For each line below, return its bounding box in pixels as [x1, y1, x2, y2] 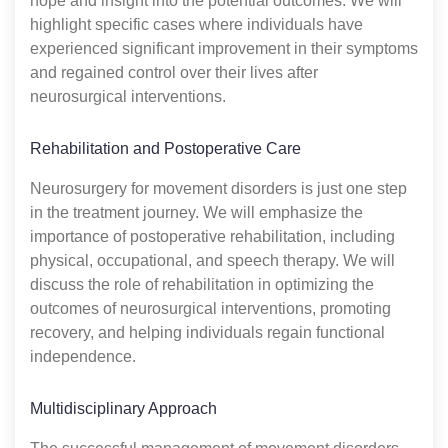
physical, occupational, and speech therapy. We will [30, 251, 395, 269]
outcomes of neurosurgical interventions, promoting [30, 299, 391, 317]
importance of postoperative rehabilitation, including [30, 227, 395, 245]
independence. [30, 347, 136, 365]
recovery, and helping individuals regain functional [30, 323, 385, 341]
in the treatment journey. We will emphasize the [30, 203, 363, 221]
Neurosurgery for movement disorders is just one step [30, 179, 407, 197]
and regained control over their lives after [30, 63, 318, 81]
